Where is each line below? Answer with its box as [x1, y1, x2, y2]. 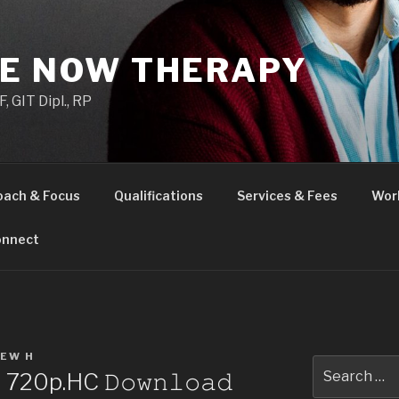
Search [312, 357, 359, 372]
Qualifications [113, 187, 203, 203]
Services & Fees [236, 187, 338, 203]
